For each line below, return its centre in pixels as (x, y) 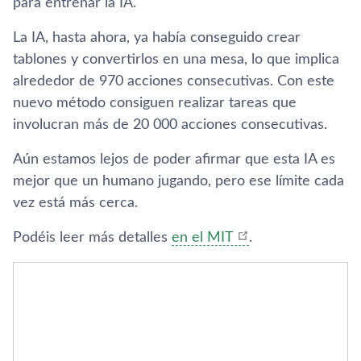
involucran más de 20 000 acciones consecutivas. (170, 125)
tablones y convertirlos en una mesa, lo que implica (176, 60)
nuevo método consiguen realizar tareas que (155, 103)
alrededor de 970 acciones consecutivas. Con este (174, 81)
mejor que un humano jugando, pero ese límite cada (178, 181)
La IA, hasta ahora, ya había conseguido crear (157, 38)
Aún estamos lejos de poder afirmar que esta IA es (174, 160)
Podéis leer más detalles (92, 238)
